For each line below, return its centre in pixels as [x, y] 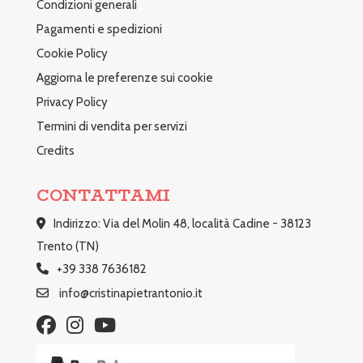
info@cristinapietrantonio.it [130, 293]
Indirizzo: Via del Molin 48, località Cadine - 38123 [182, 223]
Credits [55, 150]
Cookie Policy [72, 53]
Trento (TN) [67, 246]
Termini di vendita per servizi [111, 126]
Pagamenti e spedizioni [99, 29]
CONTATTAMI [103, 194]
